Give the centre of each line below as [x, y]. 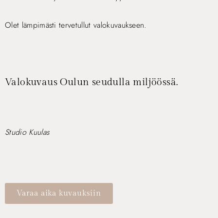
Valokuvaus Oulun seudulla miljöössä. [91, 82]
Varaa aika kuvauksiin [59, 193]
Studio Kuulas [27, 132]
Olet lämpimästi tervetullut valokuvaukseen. [76, 25]
